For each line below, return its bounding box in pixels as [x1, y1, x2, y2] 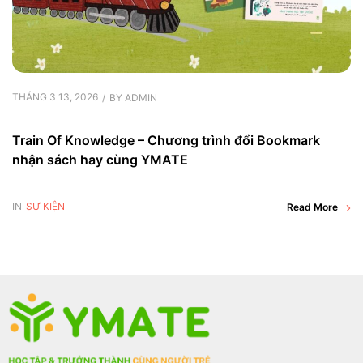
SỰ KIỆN [26, 199, 65, 212]
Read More [287, 201, 338, 214]
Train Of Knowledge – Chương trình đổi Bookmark [12, 132, 320, 149]
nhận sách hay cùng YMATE [12, 152, 188, 169]
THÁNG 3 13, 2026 [12, 91, 98, 104]
